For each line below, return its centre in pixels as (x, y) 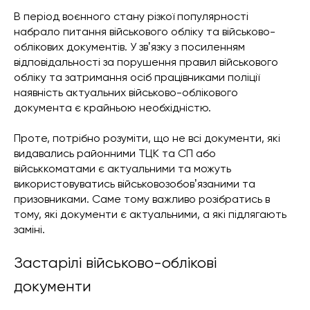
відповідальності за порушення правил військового (146, 62)
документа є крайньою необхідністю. (112, 108)
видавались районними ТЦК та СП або (115, 154)
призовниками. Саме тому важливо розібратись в (142, 199)
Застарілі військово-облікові (115, 263)
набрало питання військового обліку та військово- (145, 32)
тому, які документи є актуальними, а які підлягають (150, 215)
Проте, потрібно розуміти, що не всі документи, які (147, 138)
